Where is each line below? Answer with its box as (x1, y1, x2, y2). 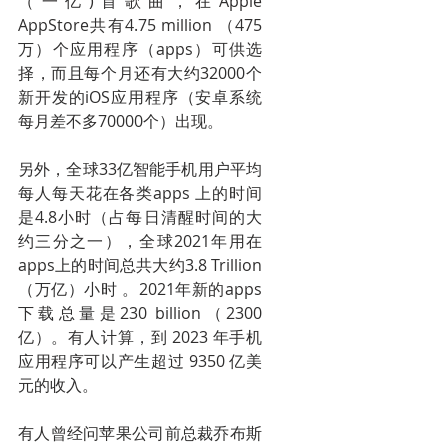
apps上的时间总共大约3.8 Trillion (18, 254, 262, 276)
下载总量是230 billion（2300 (18, 302, 262, 324)
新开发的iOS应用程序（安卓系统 (18, 86, 262, 108)
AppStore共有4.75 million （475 (18, 14, 262, 36)
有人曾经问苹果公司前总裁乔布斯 (18, 422, 262, 444)
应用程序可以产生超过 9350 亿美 (18, 350, 262, 372)
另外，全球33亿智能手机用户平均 (18, 158, 262, 180)
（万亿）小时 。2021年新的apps (18, 278, 262, 300)
